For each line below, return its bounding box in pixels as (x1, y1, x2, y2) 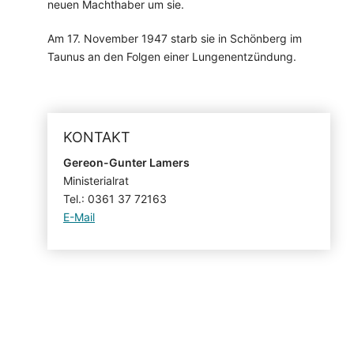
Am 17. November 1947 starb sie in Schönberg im (47, 31, 302, 45)
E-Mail (63, 209, 95, 224)
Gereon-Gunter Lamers (63, 155, 190, 169)
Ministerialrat (63, 173, 129, 187)
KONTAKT (63, 128, 130, 145)
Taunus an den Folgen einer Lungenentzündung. (47, 49, 296, 63)
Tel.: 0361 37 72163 (63, 191, 167, 205)
